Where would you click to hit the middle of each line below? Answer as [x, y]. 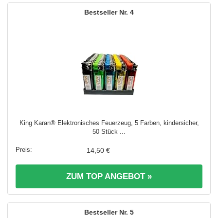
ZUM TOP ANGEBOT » [109, 176]
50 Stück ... [109, 131]
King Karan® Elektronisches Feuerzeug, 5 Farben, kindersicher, [109, 123]
